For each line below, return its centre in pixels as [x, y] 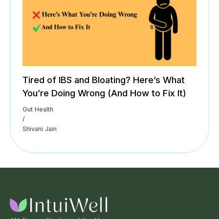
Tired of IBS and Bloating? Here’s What [104, 79]
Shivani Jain [40, 129]
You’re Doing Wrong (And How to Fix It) [104, 93]
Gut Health [38, 109]
